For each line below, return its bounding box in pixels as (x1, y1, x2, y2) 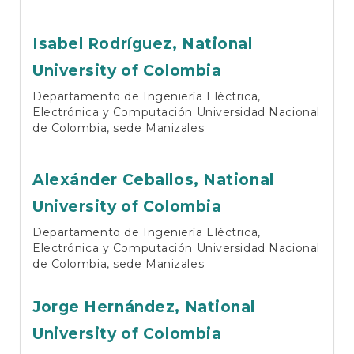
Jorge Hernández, (32, 297, 185, 316)
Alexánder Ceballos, (32, 170, 204, 189)
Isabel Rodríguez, (32, 34, 183, 53)
